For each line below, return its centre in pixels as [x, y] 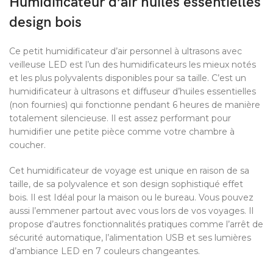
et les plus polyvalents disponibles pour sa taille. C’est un [128, 78]
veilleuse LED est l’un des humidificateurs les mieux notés [133, 65]
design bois [45, 23]
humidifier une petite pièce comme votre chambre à [122, 132]
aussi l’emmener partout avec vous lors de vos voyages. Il [131, 211]
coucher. [27, 145]
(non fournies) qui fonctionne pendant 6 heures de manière [135, 105]
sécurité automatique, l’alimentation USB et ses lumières [130, 238]
